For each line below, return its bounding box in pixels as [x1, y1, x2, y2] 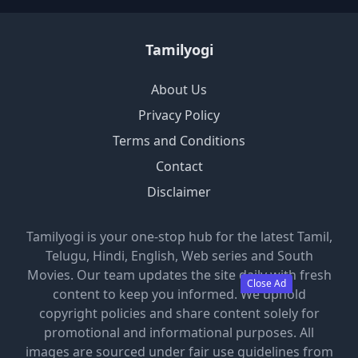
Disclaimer [147, 182, 211, 201]
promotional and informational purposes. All [44, 323, 314, 341]
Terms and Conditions [113, 131, 245, 149]
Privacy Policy [138, 105, 220, 124]
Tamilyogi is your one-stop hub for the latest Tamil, [26, 227, 332, 245]
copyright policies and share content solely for [38, 304, 320, 322]
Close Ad [247, 276, 286, 290]
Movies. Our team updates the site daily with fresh [26, 265, 332, 284]
